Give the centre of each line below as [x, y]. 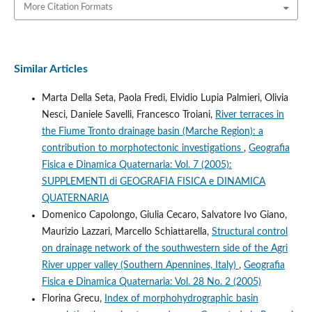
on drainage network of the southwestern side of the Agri [164, 248]
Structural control [249, 232]
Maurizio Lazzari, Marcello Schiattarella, [126, 232]
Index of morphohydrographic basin [181, 298]
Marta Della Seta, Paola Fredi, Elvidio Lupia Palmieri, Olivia [165, 98]
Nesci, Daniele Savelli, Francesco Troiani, [128, 115]
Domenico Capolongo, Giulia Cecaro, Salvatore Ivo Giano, [164, 215]
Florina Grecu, [73, 298]
